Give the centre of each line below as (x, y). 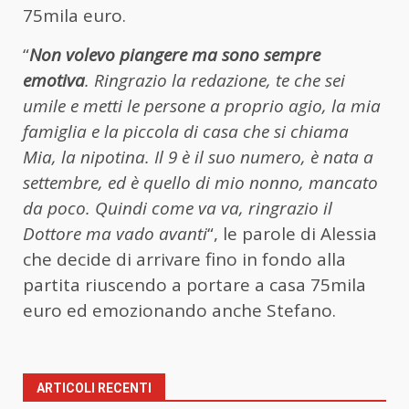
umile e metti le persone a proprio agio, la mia (202, 105)
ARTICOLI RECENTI (94, 388)
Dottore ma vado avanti (115, 233)
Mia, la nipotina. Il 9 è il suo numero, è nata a (198, 157)
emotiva (54, 80)
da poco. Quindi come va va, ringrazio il (178, 208)
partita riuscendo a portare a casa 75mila (194, 284)
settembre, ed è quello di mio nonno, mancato (200, 182)
